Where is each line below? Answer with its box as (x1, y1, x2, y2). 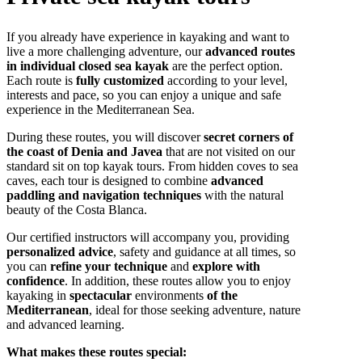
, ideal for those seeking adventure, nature (89, 303, 301, 318)
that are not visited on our (162, 145, 295, 159)
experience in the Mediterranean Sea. (6, 103, 195, 117)
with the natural (201, 188, 284, 203)
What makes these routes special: (6, 345, 187, 360)
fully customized (76, 74, 164, 88)
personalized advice (6, 245, 113, 259)
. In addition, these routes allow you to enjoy (65, 274, 291, 288)
